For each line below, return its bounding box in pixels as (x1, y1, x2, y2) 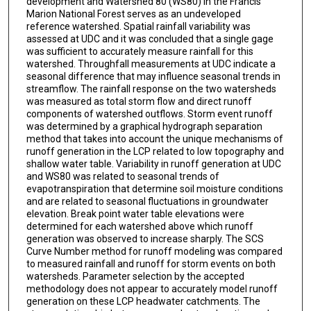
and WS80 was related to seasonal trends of (26, 171, 219, 183)
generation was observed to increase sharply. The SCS (26, 233, 264, 245)
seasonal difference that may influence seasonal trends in (26, 71, 280, 83)
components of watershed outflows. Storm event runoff (26, 108, 273, 120)
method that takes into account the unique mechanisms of (26, 133, 283, 145)
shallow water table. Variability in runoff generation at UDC (26, 158, 281, 170)
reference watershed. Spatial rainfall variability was (26, 21, 251, 33)
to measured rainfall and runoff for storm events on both (26, 258, 276, 270)
